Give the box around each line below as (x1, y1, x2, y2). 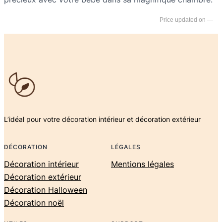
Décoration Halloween (4, 184, 87, 195)
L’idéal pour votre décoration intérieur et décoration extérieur (4, 114, 201, 123)
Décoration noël (4, 197, 64, 208)
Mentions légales (111, 159, 174, 169)
